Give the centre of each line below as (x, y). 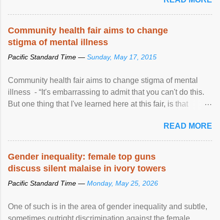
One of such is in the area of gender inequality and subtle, (108, 206)
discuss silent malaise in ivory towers (87, 168)
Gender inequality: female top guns (82, 156)
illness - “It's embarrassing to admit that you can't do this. (106, 92)
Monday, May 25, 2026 (123, 183)
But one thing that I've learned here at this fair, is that (98, 104)
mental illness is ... (40, 115)
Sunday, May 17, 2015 (122, 57)
